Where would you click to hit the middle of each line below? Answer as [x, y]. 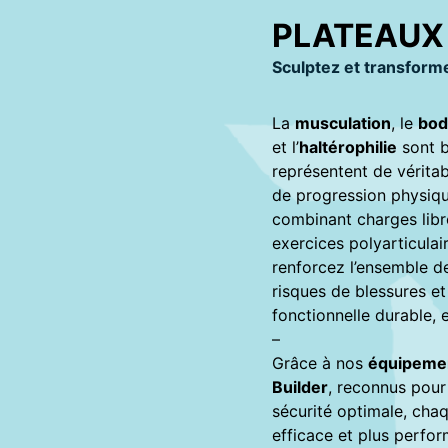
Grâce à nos [320, 363]
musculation [343, 123]
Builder [300, 387]
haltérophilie [348, 147]
